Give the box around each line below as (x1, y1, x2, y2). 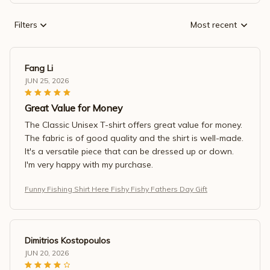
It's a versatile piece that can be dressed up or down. (25, 145, 234, 157)
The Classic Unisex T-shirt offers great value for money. (25, 119, 242, 130)
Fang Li (25, 62, 53, 74)
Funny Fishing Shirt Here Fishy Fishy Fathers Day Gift (25, 184, 207, 193)
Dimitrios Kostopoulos (25, 234, 110, 246)
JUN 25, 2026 (25, 75, 69, 85)
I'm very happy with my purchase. (25, 159, 153, 170)
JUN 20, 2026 (25, 248, 69, 257)
